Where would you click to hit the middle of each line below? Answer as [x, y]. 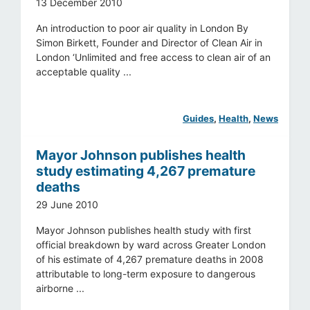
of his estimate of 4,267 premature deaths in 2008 [150, 259]
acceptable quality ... [84, 71]
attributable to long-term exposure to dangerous [146, 273]
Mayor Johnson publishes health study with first [144, 230]
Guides [198, 118]
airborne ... [61, 288]
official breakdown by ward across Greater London [151, 244]
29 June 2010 [67, 204]
